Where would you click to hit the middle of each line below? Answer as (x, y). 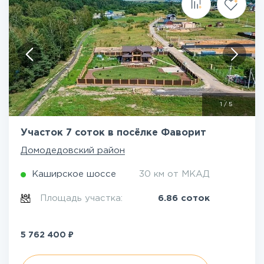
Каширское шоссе (74, 174)
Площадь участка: (83, 198)
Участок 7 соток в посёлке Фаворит (113, 133)
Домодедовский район (73, 151)
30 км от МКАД (174, 174)
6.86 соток (184, 198)
